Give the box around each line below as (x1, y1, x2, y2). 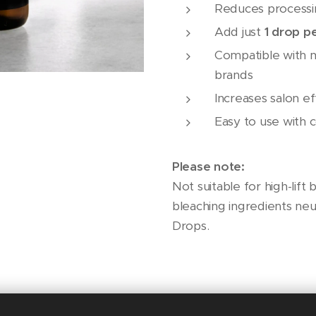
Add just (214, 24, 265, 40)
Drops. (172, 218, 209, 234)
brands (214, 67, 253, 83)
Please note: (172, 159, 245, 175)
